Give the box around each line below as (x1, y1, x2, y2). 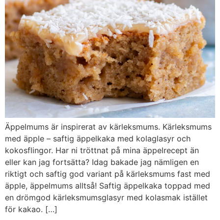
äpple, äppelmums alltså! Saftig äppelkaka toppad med (5, 181, 210, 191)
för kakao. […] (5, 204, 57, 215)
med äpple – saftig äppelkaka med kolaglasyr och (5, 134, 191, 144)
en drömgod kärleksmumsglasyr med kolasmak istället (5, 192, 208, 203)
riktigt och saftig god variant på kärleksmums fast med (5, 169, 210, 179)
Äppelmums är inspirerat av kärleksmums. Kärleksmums (5, 122, 212, 132)
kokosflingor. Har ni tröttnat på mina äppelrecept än (5, 145, 199, 156)
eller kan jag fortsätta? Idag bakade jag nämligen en (5, 157, 199, 167)
